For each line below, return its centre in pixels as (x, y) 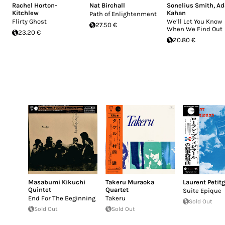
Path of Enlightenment (123, 14)
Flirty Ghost (29, 21)
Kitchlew (25, 13)
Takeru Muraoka (130, 182)
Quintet (39, 189)
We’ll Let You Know (194, 21)
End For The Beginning (62, 198)
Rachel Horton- (35, 5)
